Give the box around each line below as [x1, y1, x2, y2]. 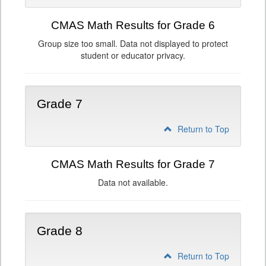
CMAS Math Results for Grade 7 [51, 158, 215, 170]
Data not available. [98, 176, 168, 188]
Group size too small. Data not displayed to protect [38, 37, 228, 49]
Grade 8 [37, 224, 83, 238]
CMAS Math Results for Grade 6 [51, 19, 215, 31]
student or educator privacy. [81, 49, 185, 61]
